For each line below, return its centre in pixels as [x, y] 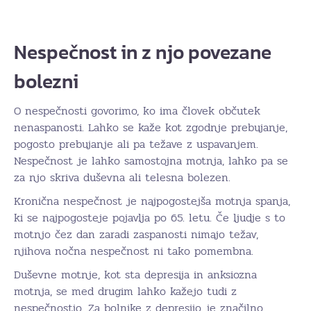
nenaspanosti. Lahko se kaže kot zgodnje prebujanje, [151, 127]
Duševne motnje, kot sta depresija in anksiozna [135, 274]
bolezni [46, 81]
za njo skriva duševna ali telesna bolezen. [122, 177]
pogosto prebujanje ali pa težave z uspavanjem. [136, 144]
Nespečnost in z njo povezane [143, 52]
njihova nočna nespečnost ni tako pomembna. [134, 251]
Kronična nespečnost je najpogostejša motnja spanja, [152, 201]
